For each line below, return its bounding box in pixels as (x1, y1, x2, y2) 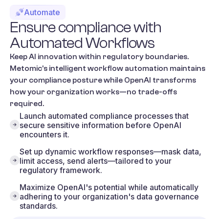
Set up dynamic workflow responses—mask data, (20, 146, 201, 156)
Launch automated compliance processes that (20, 110, 189, 121)
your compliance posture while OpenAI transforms (10, 75, 196, 85)
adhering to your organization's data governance (20, 191, 199, 201)
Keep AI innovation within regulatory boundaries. (10, 52, 189, 61)
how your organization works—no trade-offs (10, 87, 177, 96)
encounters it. (20, 129, 69, 139)
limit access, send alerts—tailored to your (20, 155, 172, 166)
